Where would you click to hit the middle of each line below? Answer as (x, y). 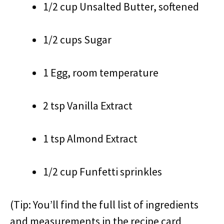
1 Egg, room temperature (101, 72)
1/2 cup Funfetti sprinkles (102, 171)
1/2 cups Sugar (77, 39)
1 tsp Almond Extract (90, 138)
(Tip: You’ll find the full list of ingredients (104, 204)
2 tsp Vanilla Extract (88, 105)
